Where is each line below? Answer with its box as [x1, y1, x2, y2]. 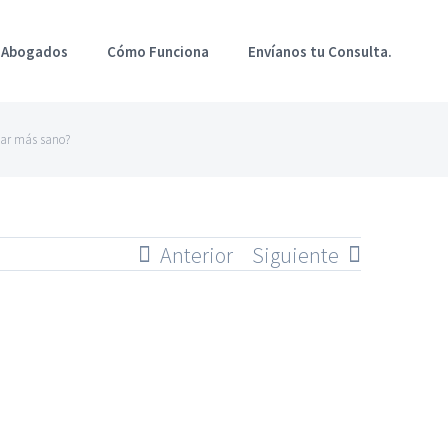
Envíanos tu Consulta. [248, 41, 393, 61]
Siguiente [252, 241, 339, 269]
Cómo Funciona [107, 41, 210, 61]
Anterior [160, 241, 233, 269]
